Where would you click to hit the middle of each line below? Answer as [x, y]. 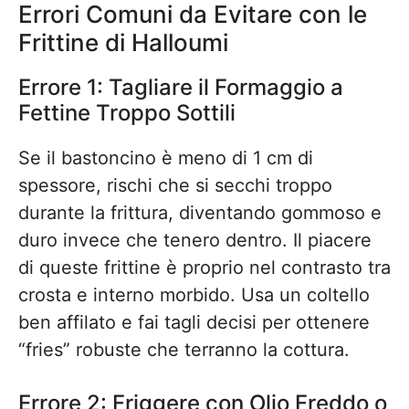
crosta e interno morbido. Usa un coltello [194, 295]
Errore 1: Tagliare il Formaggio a [181, 87]
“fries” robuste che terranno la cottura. [184, 350]
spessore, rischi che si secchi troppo [175, 185]
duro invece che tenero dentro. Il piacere [195, 240]
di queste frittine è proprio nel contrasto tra [204, 267]
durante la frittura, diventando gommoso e [200, 213]
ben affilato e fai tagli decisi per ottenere [194, 322]
